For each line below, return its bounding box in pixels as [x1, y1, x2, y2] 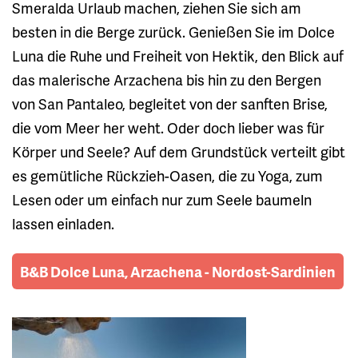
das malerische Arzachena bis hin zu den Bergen [12, 69, 321, 89]
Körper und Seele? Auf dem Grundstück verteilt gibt [12, 141, 345, 161]
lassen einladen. [12, 213, 114, 233]
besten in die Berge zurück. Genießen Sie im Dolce [12, 21, 335, 42]
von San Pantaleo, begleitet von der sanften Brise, [12, 93, 328, 113]
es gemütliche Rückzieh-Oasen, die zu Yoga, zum [12, 165, 323, 185]
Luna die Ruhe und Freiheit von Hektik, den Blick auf [12, 45, 344, 66]
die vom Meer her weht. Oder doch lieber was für [12, 117, 324, 137]
